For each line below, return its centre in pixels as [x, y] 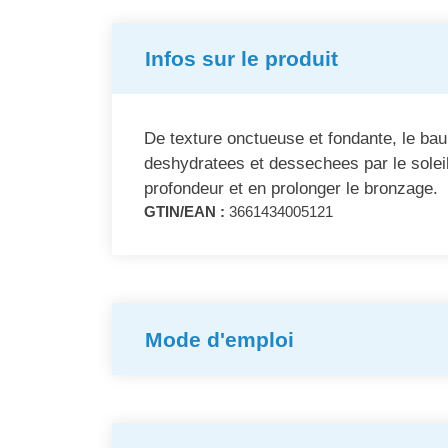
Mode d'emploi [219, 339]
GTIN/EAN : [184, 212]
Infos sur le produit [241, 59]
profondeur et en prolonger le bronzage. [291, 189]
